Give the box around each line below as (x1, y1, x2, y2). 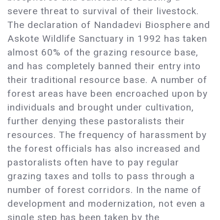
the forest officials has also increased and (7, 143, 201, 155)
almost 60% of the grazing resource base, (7, 47, 199, 58)
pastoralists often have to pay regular (7, 157, 179, 168)
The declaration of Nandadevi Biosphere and (7, 19, 211, 31)
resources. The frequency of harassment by (7, 129, 207, 141)
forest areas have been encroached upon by (7, 88, 208, 100)
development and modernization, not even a (7, 198, 206, 210)
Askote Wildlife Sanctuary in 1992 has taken (7, 33, 208, 45)
